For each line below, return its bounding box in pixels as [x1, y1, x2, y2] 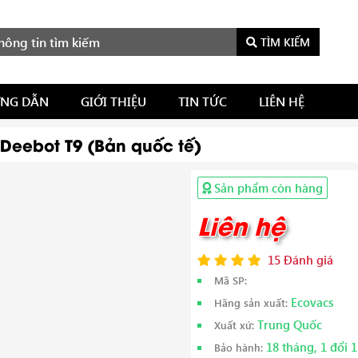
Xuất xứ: [214, 318, 254, 332]
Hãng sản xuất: [214, 296, 288, 309]
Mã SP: [214, 273, 247, 287]
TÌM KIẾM [257, 34, 310, 50]
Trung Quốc [254, 316, 322, 332]
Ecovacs [288, 294, 333, 310]
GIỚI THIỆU [81, 93, 146, 109]
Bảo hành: [214, 340, 263, 354]
